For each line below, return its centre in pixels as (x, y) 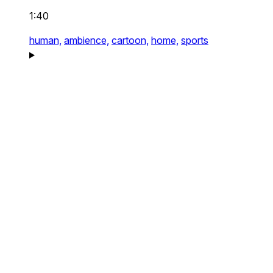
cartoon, (130, 40)
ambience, (87, 40)
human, (45, 40)
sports (195, 40)
